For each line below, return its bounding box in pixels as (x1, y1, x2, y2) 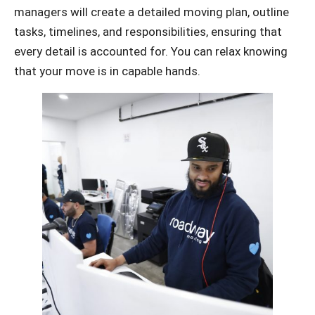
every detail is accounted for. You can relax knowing (14, 44, 288, 58)
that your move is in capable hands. (14, 63, 200, 78)
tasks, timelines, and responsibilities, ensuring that (14, 24, 282, 39)
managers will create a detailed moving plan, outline (14, 4, 289, 19)
